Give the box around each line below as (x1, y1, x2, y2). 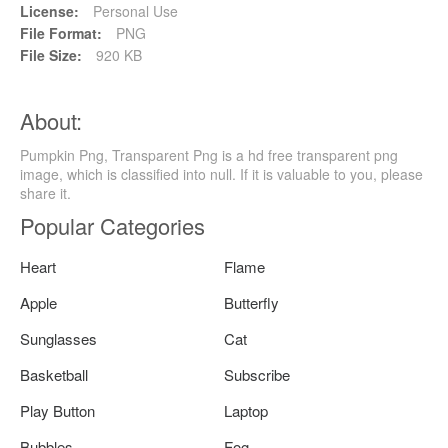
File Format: (20, 22, 102, 43)
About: (20, 104, 82, 136)
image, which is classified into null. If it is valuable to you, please (20, 163, 423, 184)
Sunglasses (20, 327, 97, 349)
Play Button (20, 399, 95, 421)
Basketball (20, 363, 88, 385)
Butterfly (224, 291, 279, 313)
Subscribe (224, 363, 290, 385)
